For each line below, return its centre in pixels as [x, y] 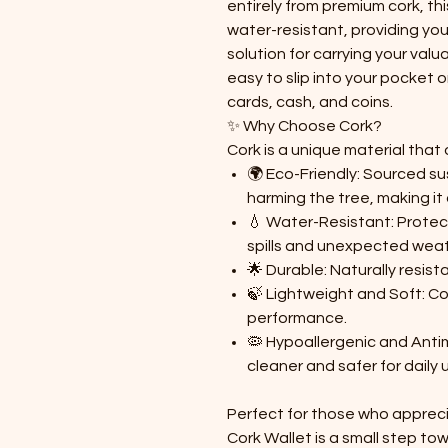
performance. [297, 317]
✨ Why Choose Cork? [304, 125]
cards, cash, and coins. [310, 101]
